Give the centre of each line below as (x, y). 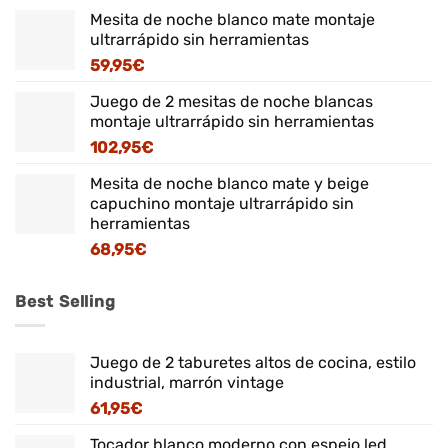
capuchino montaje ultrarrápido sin (222, 203)
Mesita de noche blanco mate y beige (229, 183)
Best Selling (65, 301)
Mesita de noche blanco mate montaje (232, 19)
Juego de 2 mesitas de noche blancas (231, 101)
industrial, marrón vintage (187, 383)
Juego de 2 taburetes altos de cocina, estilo (253, 363)
